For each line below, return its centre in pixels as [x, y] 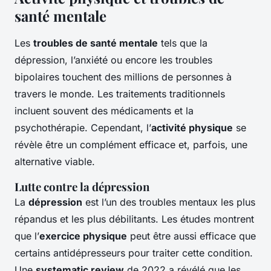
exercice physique [83, 236]
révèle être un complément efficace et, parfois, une [131, 145]
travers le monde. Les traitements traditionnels [120, 94]
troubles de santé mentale [96, 43]
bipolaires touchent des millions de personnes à [123, 77]
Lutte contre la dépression [82, 187]
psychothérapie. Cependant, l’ [83, 128]
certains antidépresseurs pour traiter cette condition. [134, 253]
